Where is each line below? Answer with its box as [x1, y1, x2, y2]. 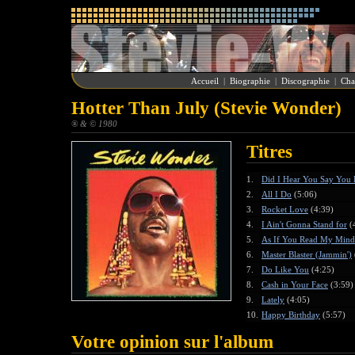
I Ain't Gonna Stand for [261, 219, 347, 229]
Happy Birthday [261, 310, 320, 319]
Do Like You [261, 265, 309, 274]
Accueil [190, 76, 219, 86]
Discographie [281, 76, 330, 86]
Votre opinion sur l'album [71, 332, 273, 352]
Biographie [229, 76, 270, 86]
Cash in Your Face [261, 280, 328, 289]
